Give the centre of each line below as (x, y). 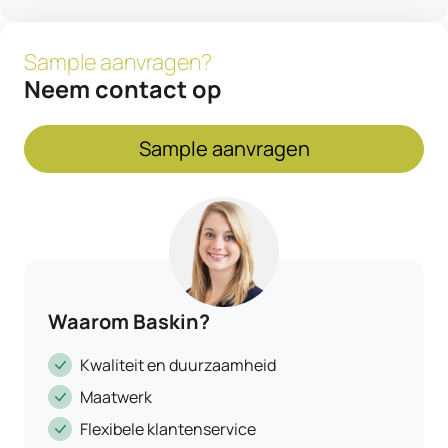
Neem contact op (122, 89)
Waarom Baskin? (129, 321)
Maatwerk (116, 397)
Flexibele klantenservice (168, 429)
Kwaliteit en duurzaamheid (178, 365)
